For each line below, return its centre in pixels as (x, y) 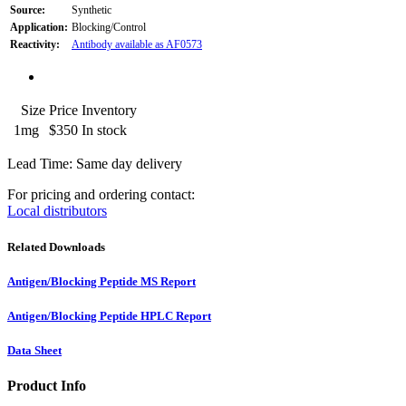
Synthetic (92, 10)
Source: (28, 10)
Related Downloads (56, 246)
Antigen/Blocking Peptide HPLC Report (109, 315)
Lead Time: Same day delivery (95, 164)
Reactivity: (35, 45)
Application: (39, 28)
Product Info (47, 386)
